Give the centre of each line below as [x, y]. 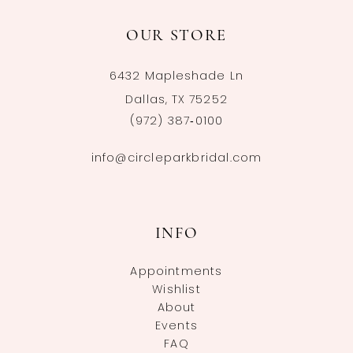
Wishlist [176, 290]
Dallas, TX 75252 [176, 101]
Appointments [176, 272]
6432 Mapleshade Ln [176, 77]
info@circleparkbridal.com [176, 159]
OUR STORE [176, 37]
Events [176, 326]
